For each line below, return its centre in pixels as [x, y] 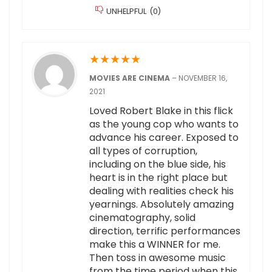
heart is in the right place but [158, 178]
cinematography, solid [142, 218]
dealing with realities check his [161, 191]
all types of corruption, [143, 151]
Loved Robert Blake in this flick [161, 111]
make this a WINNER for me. [155, 245]
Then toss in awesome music [158, 258]
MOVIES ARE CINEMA [131, 78]
